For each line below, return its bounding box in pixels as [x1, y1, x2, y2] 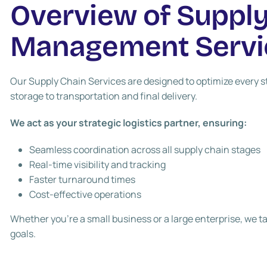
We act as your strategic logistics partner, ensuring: [10, 116, 247, 129]
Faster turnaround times [29, 173, 136, 186]
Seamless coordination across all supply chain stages [29, 143, 261, 156]
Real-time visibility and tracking [29, 158, 166, 171]
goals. [10, 227, 36, 240]
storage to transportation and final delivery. [10, 89, 198, 103]
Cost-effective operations [29, 188, 142, 201]
